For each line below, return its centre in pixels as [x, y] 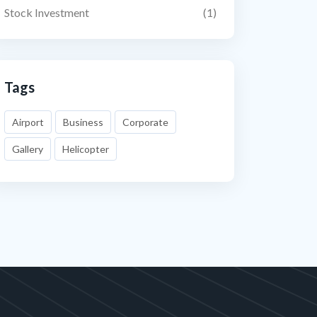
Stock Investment [47, 12]
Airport [28, 122]
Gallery [28, 149]
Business [83, 122]
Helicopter [86, 149]
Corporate [145, 122]
